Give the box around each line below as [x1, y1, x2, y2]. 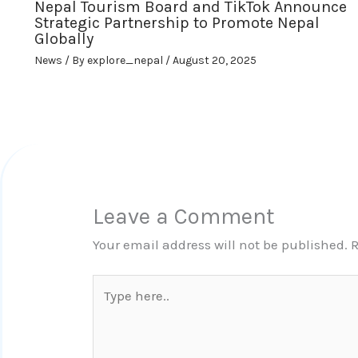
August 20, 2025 [172, 54, 257, 68]
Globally [34, 30, 93, 49]
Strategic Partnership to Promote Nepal [34, 14, 320, 33]
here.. [92, 296, 127, 312]
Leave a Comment [93, 202, 276, 229]
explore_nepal [86, 54, 165, 68]
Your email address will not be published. [93, 236, 348, 253]
